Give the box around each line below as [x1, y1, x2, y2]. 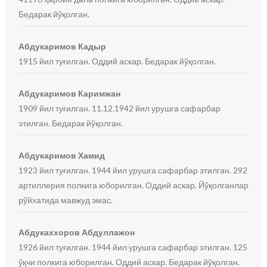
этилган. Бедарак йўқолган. [18, 118, 123, 128]
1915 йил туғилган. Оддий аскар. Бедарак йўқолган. [18, 56, 216, 66]
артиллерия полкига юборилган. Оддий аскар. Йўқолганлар [18, 180, 249, 190]
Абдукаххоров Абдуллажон [18, 227, 135, 237]
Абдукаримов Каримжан [18, 88, 121, 98]
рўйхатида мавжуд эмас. [18, 195, 113, 205]
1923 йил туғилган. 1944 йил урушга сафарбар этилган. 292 [18, 165, 248, 175]
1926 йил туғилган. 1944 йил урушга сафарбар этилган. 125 [18, 242, 248, 252]
